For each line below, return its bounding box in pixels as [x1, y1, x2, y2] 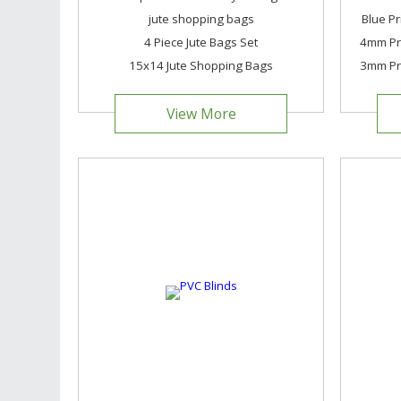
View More [166, 104, 236, 124]
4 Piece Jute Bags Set [144, 34, 259, 50]
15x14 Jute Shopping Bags [129, 57, 274, 73]
